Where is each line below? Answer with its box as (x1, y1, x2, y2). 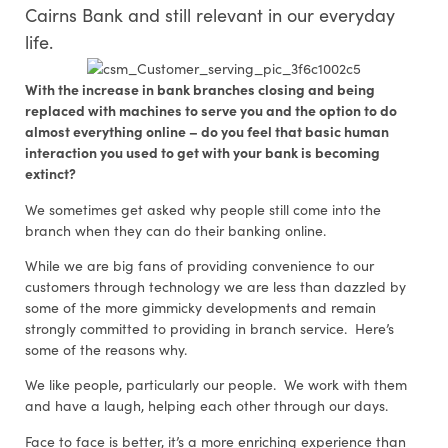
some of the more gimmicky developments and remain (25, 298, 376, 318)
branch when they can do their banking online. (25, 220, 326, 240)
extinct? (25, 163, 76, 184)
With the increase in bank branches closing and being (25, 79, 375, 100)
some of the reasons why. (25, 340, 187, 360)
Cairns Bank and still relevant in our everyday (25, 3, 395, 27)
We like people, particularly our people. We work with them (25, 375, 407, 395)
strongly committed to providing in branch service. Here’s (25, 319, 394, 339)
